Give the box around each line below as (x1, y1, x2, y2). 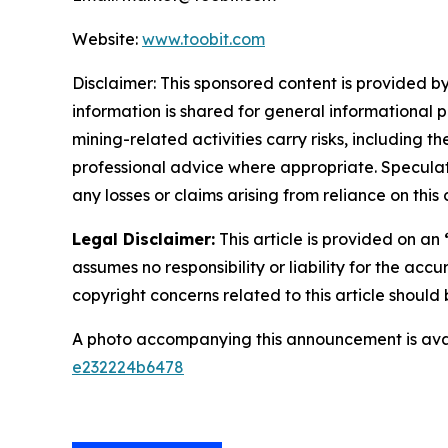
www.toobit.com (142, 29, 265, 49)
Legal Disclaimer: (72, 229, 215, 249)
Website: (72, 29, 142, 49)
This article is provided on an (215, 229, 444, 249)
